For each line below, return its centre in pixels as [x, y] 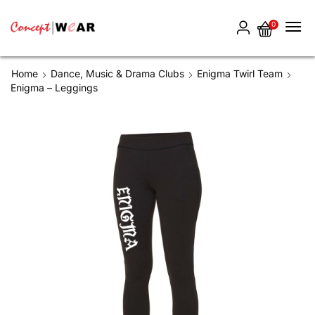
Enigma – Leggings [54, 88]
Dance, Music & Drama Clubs [117, 73]
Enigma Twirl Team [240, 73]
